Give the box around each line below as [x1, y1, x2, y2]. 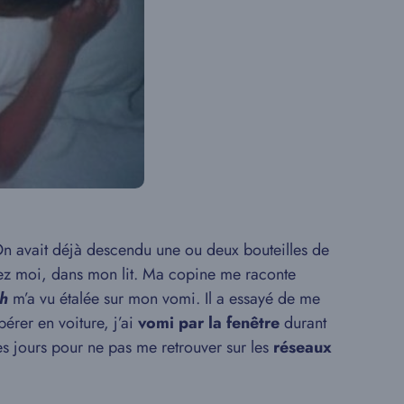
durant [280, 310, 326, 335]
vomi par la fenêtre [138, 310, 280, 335]
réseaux [273, 335, 332, 359]
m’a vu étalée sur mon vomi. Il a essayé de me [13, 286, 320, 310]
